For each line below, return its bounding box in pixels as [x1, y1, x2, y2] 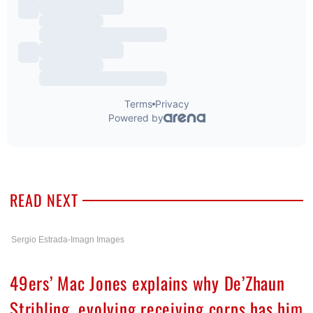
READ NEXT [10, 189, 78, 212]
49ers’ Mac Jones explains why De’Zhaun [10, 270, 285, 296]
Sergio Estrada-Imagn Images [11, 235, 124, 245]
